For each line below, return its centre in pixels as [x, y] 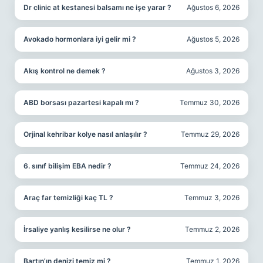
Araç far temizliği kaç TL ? [68, 198]
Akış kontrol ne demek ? [65, 71]
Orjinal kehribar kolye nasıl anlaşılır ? [85, 134]
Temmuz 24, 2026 [210, 166]
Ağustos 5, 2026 [213, 39]
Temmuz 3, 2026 [212, 198]
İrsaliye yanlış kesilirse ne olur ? [77, 229]
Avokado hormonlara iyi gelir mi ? [80, 39]
